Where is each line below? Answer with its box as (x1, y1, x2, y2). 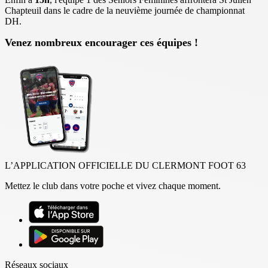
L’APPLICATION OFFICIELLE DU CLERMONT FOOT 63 (5, 160, 246, 170)
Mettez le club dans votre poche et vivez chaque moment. (5, 180, 221, 191)
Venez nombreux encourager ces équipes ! (5, 36, 198, 48)
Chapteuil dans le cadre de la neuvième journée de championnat (5, 5, 245, 16)
